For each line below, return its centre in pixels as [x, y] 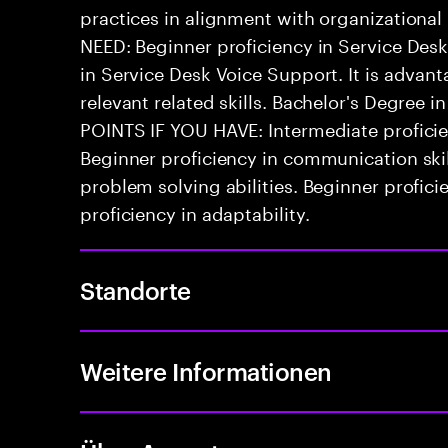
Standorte [135, 290]
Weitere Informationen [206, 371]
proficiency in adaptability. [195, 211]
